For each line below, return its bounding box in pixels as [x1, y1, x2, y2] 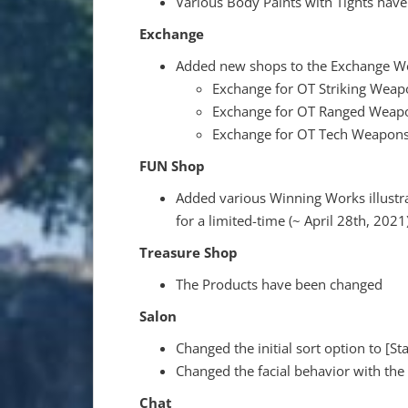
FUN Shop [139, 156, 205, 175]
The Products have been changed [176, 274, 382, 293]
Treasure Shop [139, 242, 238, 261]
